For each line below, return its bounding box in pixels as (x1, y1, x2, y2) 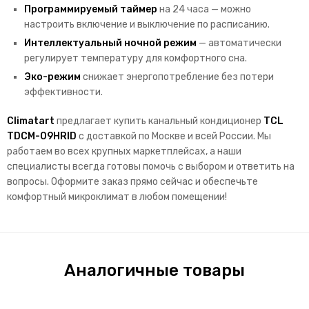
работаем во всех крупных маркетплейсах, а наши (7, 146, 241, 158)
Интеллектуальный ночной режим (24, 37, 197, 50)
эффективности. (24, 86, 103, 99)
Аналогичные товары (64, 261, 245, 281)
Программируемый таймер (24, 3, 157, 16)
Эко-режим (24, 71, 81, 83)
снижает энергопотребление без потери (81, 71, 274, 83)
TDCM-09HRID (7, 130, 77, 143)
